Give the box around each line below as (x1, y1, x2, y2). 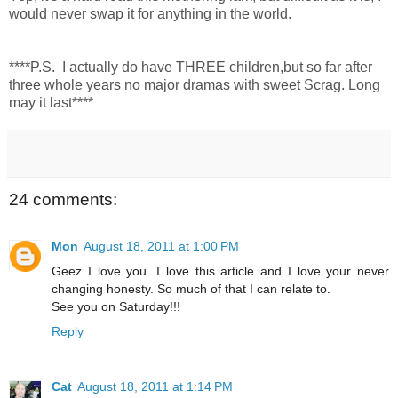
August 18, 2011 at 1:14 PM (77, 378, 233, 394)
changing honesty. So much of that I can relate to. (52, 281, 330, 296)
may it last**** (9, 95, 93, 111)
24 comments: (9, 190, 117, 210)
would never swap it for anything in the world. (9, 6, 291, 22)
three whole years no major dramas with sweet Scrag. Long (9, 77, 380, 93)
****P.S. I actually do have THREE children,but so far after (9, 60, 372, 76)
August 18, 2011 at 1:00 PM (84, 238, 239, 253)
